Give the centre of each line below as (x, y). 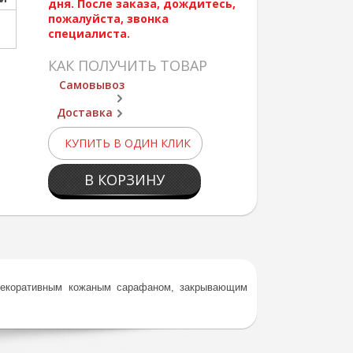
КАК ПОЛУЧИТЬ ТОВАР (127, 65)
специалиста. (89, 33)
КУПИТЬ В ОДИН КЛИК (127, 143)
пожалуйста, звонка (108, 19)
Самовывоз (91, 85)
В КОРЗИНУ (124, 180)
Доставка (84, 112)
